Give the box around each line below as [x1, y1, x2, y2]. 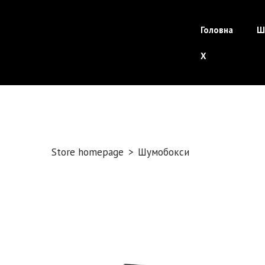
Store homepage [51, 146, 124, 159]
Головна [200, 24, 233, 35]
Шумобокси [138, 146, 189, 159]
